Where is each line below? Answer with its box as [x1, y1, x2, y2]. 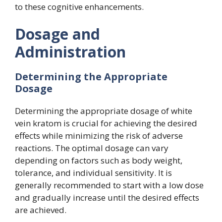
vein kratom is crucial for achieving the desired [15, 117, 197, 129]
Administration [15, 42, 126, 62]
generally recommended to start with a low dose [15, 179, 204, 191]
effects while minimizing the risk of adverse [15, 130, 183, 142]
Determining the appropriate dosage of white [15, 105, 192, 117]
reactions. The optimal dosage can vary [15, 142, 168, 154]
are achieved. [15, 204, 66, 216]
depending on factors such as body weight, [15, 155, 182, 166]
